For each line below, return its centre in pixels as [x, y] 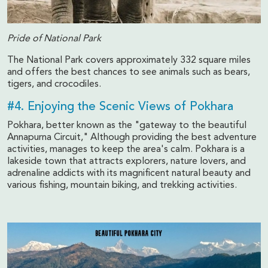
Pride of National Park [54, 39]
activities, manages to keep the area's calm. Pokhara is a [126, 149]
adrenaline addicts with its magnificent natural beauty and [129, 173]
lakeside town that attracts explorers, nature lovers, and [127, 161]
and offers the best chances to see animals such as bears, [129, 72]
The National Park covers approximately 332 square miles [129, 60]
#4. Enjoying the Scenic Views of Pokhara [120, 107]
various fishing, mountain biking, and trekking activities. [122, 185]
